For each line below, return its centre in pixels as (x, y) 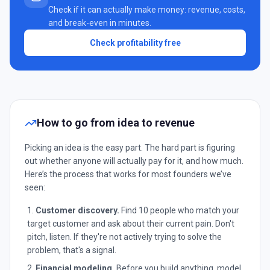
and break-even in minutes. (100, 23)
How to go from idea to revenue (116, 123)
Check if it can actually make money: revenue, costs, (147, 10)
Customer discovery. (77, 210)
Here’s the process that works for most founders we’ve (128, 174)
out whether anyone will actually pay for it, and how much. (134, 161)
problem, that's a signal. (72, 250)
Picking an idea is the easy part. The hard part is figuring (130, 148)
